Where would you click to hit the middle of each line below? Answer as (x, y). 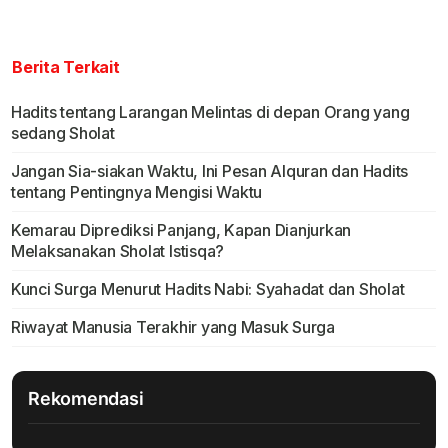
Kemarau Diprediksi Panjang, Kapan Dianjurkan (181, 230)
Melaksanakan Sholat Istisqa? (121, 251)
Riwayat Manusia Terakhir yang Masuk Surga (172, 327)
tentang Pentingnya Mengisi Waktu (136, 192)
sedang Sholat (62, 133)
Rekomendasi (86, 399)
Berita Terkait (66, 67)
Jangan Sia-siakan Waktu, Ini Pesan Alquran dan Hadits (209, 171)
